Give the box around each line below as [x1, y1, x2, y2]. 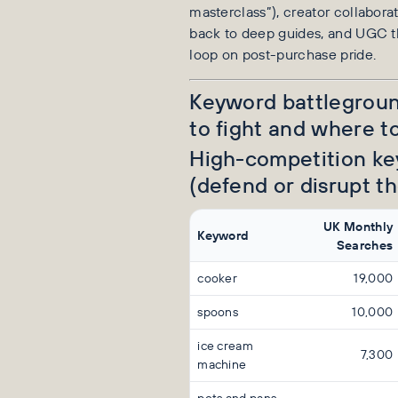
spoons [197, 303, 239, 322]
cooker [197, 269, 238, 288]
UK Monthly [322, 217, 394, 236]
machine [197, 355, 247, 374]
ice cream [197, 337, 254, 355]
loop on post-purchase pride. [189, 43, 377, 64]
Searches [336, 235, 394, 255]
